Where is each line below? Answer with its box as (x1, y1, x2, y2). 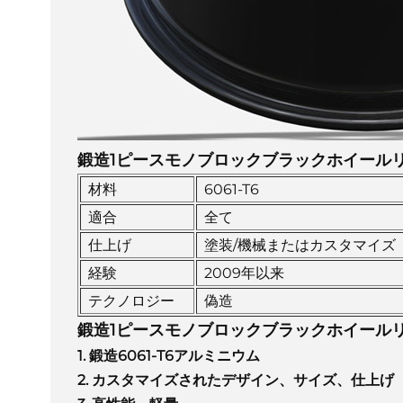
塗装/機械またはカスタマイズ (203, 236, 396, 254)
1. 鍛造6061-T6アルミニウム (76, 346, 260, 364)
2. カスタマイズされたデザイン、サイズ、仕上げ (76, 371, 394, 389)
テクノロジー (87, 291, 175, 309)
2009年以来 (203, 264, 284, 282)
